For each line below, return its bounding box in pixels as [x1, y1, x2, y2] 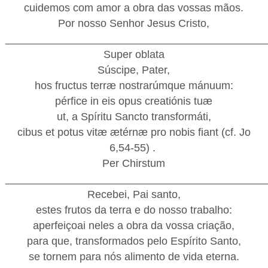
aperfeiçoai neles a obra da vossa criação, [33, 219, 235, 232]
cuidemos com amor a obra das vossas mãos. [24, 1, 244, 14]
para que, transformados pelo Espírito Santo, [26, 234, 241, 247]
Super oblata [103, 48, 165, 60]
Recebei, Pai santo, [87, 188, 181, 200]
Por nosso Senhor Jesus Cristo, [58, 17, 210, 29]
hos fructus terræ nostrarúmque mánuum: [34, 79, 233, 92]
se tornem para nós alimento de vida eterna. [28, 250, 239, 263]
